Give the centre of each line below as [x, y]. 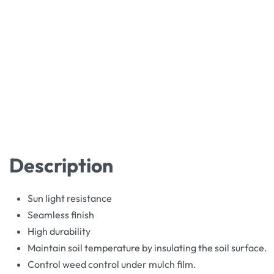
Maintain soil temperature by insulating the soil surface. [147, 248]
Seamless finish [61, 215]
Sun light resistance [70, 198]
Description [61, 165]
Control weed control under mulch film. [112, 265]
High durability [59, 231]
